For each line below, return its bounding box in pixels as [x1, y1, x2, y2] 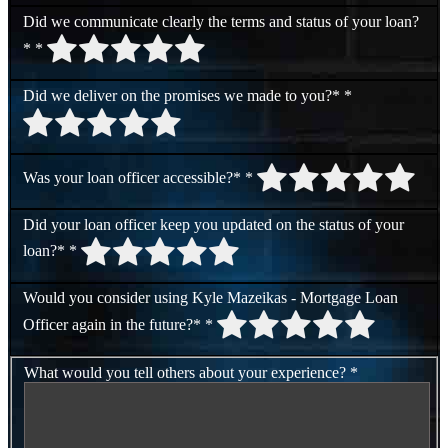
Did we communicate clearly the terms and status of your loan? [23, 13, 419, 30]
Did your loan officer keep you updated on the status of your [23, 215, 404, 233]
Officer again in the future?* [23, 316, 201, 334]
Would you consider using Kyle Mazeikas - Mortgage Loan [23, 289, 192, 307]
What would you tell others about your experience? [24, 363, 346, 381]
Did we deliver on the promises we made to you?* [23, 86, 340, 104]
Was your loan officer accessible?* [23, 168, 241, 186]
